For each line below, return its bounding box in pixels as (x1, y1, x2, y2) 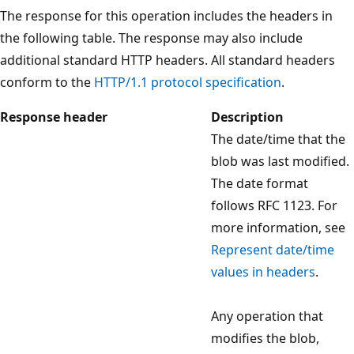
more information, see (211, 218, 345, 236)
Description (211, 107, 284, 126)
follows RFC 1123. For (211, 196, 337, 214)
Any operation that (211, 307, 323, 325)
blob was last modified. (211, 152, 349, 170)
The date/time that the (211, 130, 345, 148)
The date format (211, 174, 308, 192)
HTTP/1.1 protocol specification (94, 73, 281, 91)
